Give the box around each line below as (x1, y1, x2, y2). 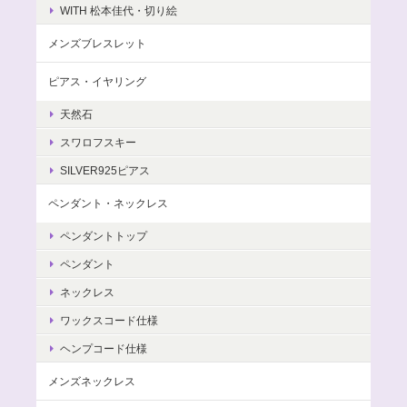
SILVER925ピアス (60, 164, 150, 177)
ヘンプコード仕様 (60, 342, 147, 355)
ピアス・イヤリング (48, 75, 146, 88)
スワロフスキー (60, 136, 136, 149)
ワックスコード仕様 (60, 314, 158, 327)
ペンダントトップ (60, 230, 147, 243)
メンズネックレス (48, 375, 135, 388)
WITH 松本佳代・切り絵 (60, 5, 177, 17)
